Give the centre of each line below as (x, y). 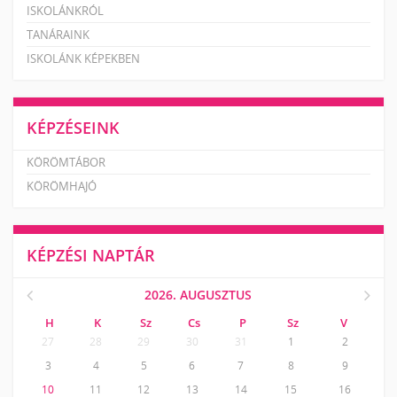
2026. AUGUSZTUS (198, 294)
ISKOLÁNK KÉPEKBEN (83, 58)
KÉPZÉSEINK (73, 127)
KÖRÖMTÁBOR (66, 162)
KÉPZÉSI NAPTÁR (91, 255)
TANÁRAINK (58, 34)
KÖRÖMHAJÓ (62, 186)
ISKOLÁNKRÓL (65, 10)
